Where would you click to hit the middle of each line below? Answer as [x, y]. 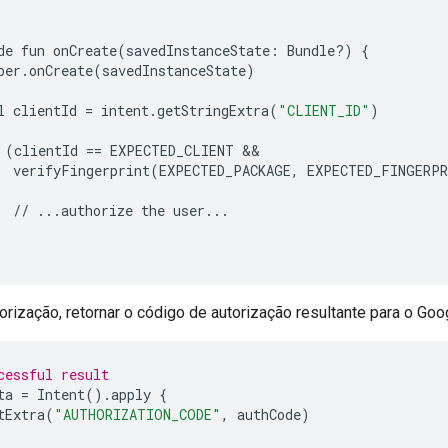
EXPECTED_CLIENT [172, 150]
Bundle [311, 50]
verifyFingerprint [81, 170]
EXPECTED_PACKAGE [225, 170]
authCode [269, 414]
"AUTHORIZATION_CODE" [137, 414]
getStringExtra [213, 110]
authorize [97, 210]
